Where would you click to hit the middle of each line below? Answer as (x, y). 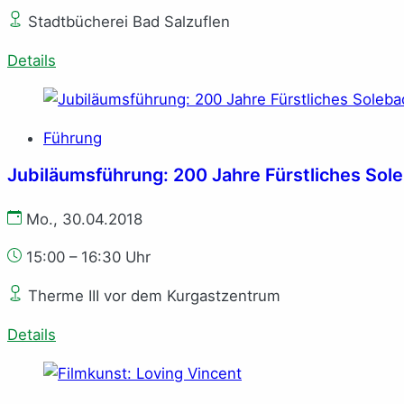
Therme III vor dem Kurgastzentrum (152, 296)
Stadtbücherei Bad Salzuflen (127, 22)
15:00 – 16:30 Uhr (88, 257)
